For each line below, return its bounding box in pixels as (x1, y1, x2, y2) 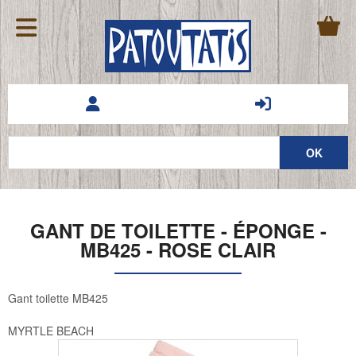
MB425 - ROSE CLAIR (80, 235, 276, 263)
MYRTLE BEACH (8, 323, 94, 339)
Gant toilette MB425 (8, 290, 108, 307)
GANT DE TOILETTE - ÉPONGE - (29, 216, 327, 244)
